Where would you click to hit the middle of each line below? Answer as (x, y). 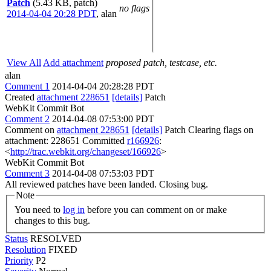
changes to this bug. (52, 220)
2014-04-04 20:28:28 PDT (103, 86)
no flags (134, 8)
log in (74, 209)
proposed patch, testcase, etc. (162, 63)
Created (21, 97)
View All (24, 63)
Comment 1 (27, 86)
